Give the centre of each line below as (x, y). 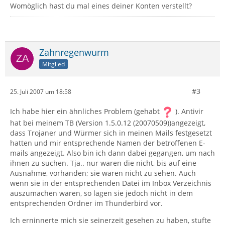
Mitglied (53, 64)
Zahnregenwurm (74, 52)
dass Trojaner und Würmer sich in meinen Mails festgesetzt (111, 133)
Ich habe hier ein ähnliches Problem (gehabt (86, 111)
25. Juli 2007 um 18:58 (41, 91)
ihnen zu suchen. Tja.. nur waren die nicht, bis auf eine (103, 163)
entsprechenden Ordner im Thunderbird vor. (86, 203)
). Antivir (188, 111)
